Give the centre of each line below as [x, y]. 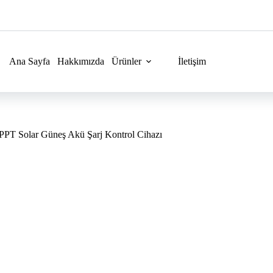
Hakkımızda [81, 61]
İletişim [192, 61]
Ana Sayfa [30, 61]
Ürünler [127, 61]
